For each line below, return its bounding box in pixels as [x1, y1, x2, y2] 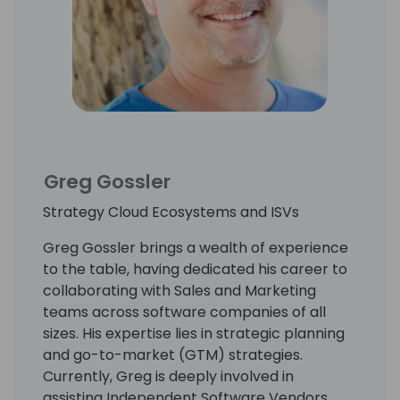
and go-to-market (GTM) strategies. [43, 344, 303, 365]
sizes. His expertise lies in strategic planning [43, 322, 345, 344]
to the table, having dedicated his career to [43, 258, 347, 279]
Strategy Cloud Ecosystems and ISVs [43, 201, 299, 222]
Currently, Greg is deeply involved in [43, 365, 294, 387]
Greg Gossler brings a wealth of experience [43, 237, 348, 258]
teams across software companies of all [43, 301, 326, 322]
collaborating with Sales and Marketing [43, 279, 316, 301]
